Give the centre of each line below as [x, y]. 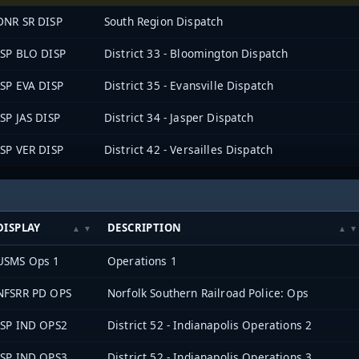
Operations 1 [142, 261]
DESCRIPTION [145, 228]
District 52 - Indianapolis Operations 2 [210, 325]
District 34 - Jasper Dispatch [179, 117]
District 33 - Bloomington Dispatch [196, 53]
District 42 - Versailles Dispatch [189, 149]
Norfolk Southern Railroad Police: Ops [208, 293]
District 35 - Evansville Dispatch [189, 85]
